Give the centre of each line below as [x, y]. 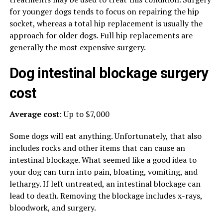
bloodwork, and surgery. [53, 208]
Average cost [34, 114]
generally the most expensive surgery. [77, 47]
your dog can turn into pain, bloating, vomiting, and [103, 172]
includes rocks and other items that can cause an [97, 148]
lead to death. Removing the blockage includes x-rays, [106, 196]
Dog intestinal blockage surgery [109, 73]
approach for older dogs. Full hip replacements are [101, 35]
